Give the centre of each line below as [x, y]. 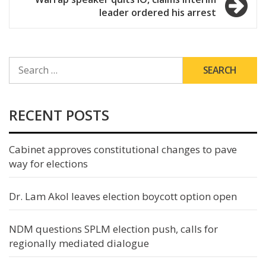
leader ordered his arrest [158, 12]
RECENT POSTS [59, 115]
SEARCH [24, 62]
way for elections [48, 163]
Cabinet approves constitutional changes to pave [123, 149]
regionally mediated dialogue [79, 243]
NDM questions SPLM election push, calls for [113, 229]
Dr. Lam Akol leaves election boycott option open [123, 196]
